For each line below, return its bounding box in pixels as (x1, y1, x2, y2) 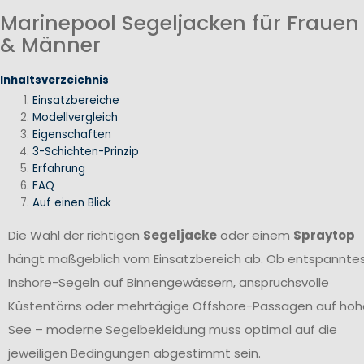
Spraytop (293, 226, 355, 244)
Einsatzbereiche (32, 93, 119, 109)
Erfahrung (32, 161, 85, 177)
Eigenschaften (32, 127, 111, 143)
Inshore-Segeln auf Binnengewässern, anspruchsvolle (8, 273, 329, 291)
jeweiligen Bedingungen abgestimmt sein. (8, 344, 261, 362)
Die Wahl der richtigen (8, 226, 143, 244)
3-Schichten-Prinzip (32, 144, 139, 160)
